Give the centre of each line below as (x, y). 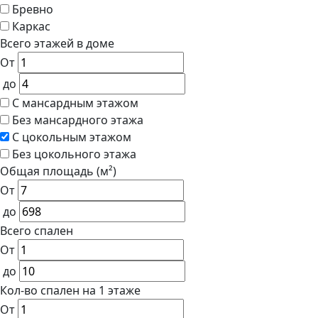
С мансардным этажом (75, 103)
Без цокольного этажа (74, 154)
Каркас (31, 27)
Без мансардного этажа (78, 120)
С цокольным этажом (72, 137)
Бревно (33, 10)
